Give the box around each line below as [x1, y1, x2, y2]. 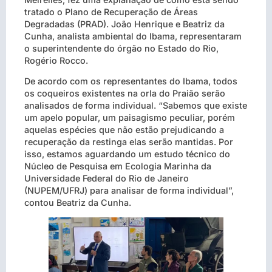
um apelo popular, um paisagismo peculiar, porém [24, 112, 235, 123]
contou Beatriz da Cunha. [24, 197, 131, 208]
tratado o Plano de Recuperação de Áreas [24, 6, 198, 17]
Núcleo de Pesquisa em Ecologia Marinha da [24, 161, 211, 172]
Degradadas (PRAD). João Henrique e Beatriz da [24, 18, 225, 29]
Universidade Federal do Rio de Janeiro [24, 173, 189, 184]
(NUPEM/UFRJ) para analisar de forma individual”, [24, 185, 234, 196]
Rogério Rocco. [24, 55, 88, 66]
